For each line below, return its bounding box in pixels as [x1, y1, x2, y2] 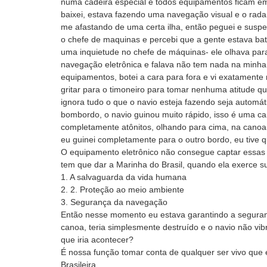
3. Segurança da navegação [61, 197, 167, 207]
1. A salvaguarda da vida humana [61, 172, 187, 182]
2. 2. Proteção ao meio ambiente [61, 185, 184, 194]
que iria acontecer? [61, 235, 133, 244]
